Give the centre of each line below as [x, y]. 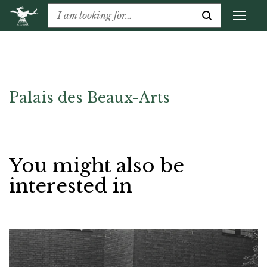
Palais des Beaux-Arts [89, 98]
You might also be [97, 166]
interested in [71, 186]
